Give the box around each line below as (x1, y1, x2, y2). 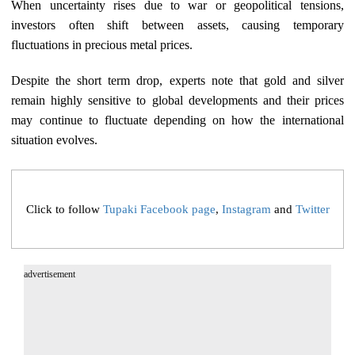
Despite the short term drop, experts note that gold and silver (11, 74, 344, 88)
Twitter (295, 202, 330, 216)
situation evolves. (11, 133, 98, 147)
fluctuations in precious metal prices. (11, 38, 193, 52)
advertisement (24, 269, 76, 281)
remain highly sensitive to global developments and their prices (11, 94, 344, 108)
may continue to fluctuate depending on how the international (11, 113, 344, 128)
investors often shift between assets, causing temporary (11, 18, 344, 32)
